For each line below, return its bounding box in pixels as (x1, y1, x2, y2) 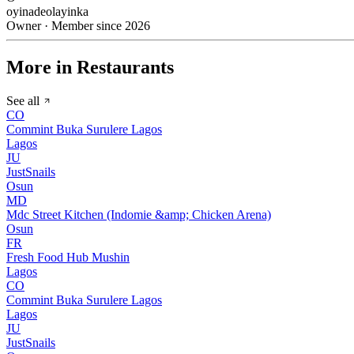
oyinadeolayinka (6, 5, 88, 19)
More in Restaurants (6, 57, 174, 78)
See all (6, 93, 43, 107)
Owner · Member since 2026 (6, 19, 150, 33)
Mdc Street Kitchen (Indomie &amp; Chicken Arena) (6, 207, 271, 221)
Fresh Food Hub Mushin (6, 250, 130, 264)
